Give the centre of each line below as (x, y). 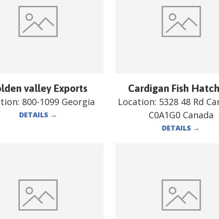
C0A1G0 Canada (181, 115)
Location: (139, 101)
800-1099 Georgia (59, 101)
